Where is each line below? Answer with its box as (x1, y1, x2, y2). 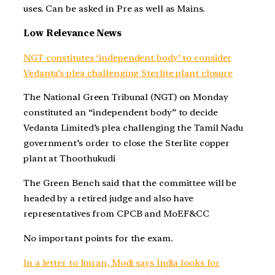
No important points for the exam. (23, 232, 173, 244)
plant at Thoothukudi (23, 153, 115, 165)
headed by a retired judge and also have (23, 193, 194, 204)
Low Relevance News (23, 27, 122, 39)
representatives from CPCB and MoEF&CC (23, 208, 210, 220)
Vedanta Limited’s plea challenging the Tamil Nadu (23, 122, 244, 134)
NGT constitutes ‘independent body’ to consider (23, 52, 232, 63)
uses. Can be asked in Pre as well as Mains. (23, 3, 205, 15)
